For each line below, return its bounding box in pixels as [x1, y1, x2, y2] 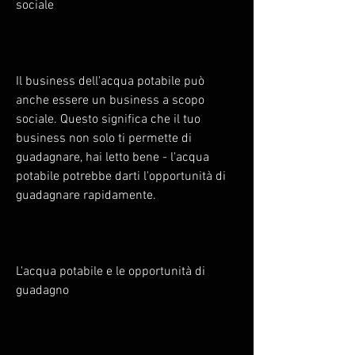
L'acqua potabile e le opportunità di [16, 263, 205, 280]
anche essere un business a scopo [16, 92, 204, 109]
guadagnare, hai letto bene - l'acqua [16, 149, 209, 166]
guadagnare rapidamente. [16, 187, 156, 204]
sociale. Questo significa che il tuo [16, 111, 200, 128]
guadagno [16, 282, 69, 299]
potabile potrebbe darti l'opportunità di [16, 168, 226, 185]
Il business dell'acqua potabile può [16, 73, 204, 90]
